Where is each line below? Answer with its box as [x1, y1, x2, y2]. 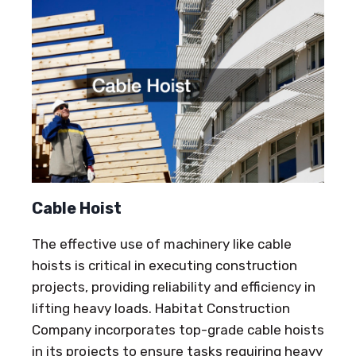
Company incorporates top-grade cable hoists [32, 321, 324, 338]
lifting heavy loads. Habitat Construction [32, 300, 290, 316]
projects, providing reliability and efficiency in [32, 278, 315, 295]
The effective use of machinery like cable [32, 235, 292, 252]
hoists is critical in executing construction [32, 257, 297, 273]
